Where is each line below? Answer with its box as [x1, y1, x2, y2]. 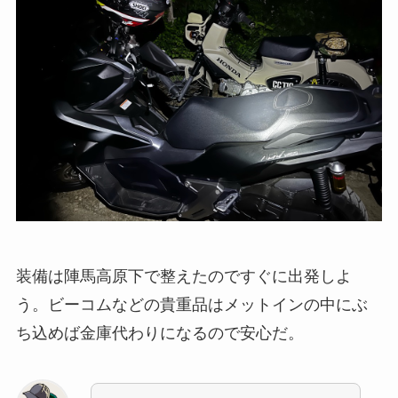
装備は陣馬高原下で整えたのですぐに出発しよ [15, 267, 352, 286]
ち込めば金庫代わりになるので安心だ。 [15, 324, 304, 343]
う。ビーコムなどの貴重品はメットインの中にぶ [15, 296, 368, 314]
